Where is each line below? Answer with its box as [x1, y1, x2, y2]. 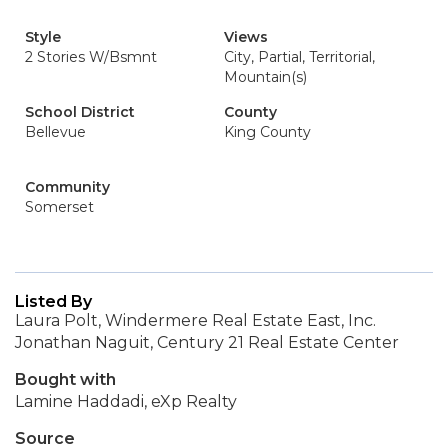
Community [25, 178, 110, 196]
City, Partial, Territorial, [224, 48, 375, 66]
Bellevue [25, 123, 86, 141]
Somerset [25, 198, 94, 216]
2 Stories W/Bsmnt [25, 48, 157, 66]
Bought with [15, 370, 116, 389]
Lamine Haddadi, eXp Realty [15, 392, 237, 411]
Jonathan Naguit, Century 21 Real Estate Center [15, 333, 399, 352]
